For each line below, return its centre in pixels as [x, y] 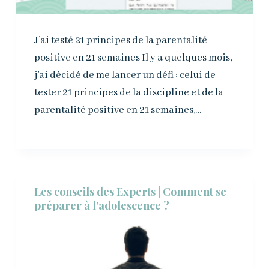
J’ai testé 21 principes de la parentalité [120, 41]
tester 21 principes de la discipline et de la [128, 93]
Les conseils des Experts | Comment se [130, 192]
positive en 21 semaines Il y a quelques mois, [133, 58]
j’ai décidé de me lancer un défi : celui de [125, 76]
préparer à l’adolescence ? [101, 206]
